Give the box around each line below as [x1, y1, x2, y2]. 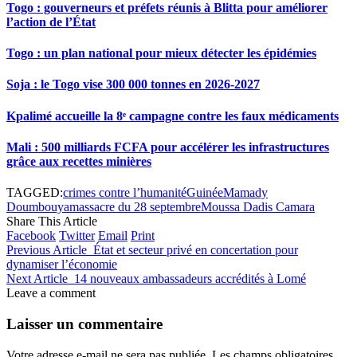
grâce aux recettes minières [6, 154, 151, 168]
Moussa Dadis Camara [201, 200, 315, 214]
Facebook [6, 229, 56, 243]
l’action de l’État [6, 14, 96, 29]
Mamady [223, 186, 268, 200]
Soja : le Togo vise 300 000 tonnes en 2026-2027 [6, 77, 260, 92]
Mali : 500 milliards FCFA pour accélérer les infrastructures [6, 139, 329, 154]
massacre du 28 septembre [69, 200, 201, 214]
